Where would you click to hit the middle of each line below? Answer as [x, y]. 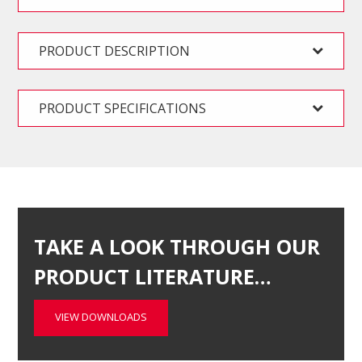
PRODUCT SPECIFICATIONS [123, 109]
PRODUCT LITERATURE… [153, 277]
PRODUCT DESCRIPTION [115, 51]
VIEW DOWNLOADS [101, 317]
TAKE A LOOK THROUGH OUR [177, 247]
